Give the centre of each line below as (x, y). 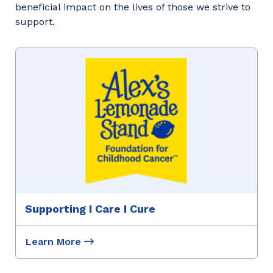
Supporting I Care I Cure (90, 209)
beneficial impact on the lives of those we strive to (133, 7)
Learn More (55, 242)
